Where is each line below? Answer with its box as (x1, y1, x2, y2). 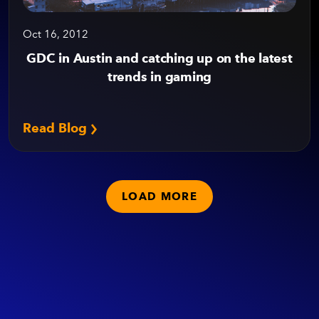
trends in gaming (107, 69, 212, 84)
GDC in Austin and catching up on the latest (26, 51, 293, 66)
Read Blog (23, 120, 90, 135)
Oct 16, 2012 (23, 28, 88, 41)
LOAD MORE (122, 190, 197, 203)
